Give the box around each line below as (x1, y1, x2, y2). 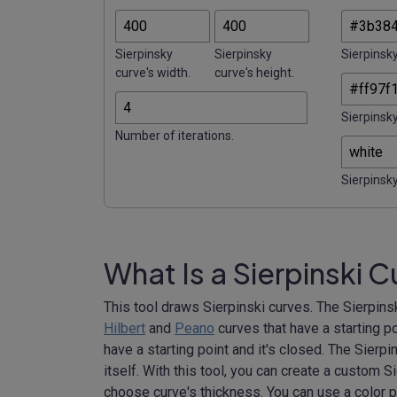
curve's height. (214, 65, 294, 80)
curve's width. (115, 65, 191, 80)
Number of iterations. (115, 128, 234, 143)
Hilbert (104, 319, 145, 337)
